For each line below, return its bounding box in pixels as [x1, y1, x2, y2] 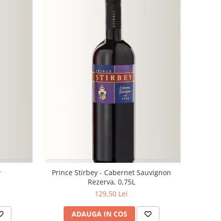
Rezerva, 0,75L [87, 177, 135, 187]
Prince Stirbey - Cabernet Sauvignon [51, 168, 171, 178]
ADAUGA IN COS [71, 209, 127, 219]
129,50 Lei [95, 189, 128, 199]
